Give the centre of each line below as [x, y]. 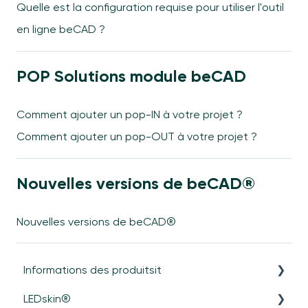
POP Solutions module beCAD [131, 76]
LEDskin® [47, 299]
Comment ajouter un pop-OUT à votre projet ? [137, 137]
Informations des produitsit [92, 270]
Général [59, 299]
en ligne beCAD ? [61, 30]
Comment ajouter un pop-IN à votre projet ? [130, 115]
